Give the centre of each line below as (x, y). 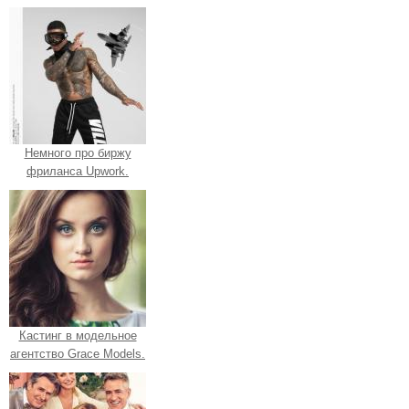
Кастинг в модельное (78, 336)
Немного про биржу (78, 153)
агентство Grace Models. (78, 354)
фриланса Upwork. (78, 172)
